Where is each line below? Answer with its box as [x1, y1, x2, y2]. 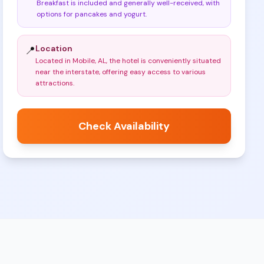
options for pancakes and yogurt [37, 9, 146, 19]
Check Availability [78, 119, 170, 133]
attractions [35, 78, 74, 88]
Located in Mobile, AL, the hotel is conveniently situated [35, 56, 222, 65]
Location [35, 43, 73, 54]
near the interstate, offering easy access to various [35, 67, 206, 77]
